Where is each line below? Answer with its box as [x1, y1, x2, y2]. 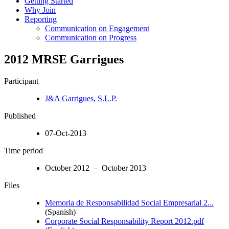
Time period [4, 146, 43, 155]
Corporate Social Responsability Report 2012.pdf [45, 216, 204, 225]
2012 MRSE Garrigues [4, 52, 124, 66]
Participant [4, 76, 38, 85]
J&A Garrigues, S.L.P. [45, 94, 117, 103]
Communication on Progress [45, 33, 136, 42]
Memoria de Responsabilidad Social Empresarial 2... [45, 198, 214, 207]
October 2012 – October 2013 [45, 163, 146, 172]
